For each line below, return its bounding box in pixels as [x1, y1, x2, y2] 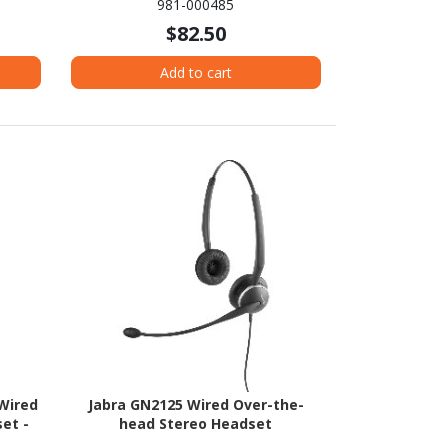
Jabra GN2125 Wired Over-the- [87, 395, 304, 415]
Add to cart [159, 62, 232, 82]
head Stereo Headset [119, 414, 273, 434]
